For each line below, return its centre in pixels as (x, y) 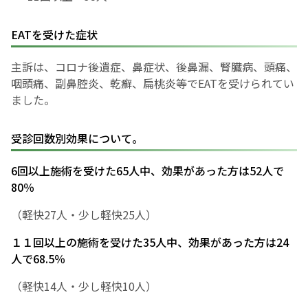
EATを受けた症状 (54, 35)
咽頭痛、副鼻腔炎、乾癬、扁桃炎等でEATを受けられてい (153, 84)
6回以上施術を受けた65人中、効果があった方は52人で (147, 171)
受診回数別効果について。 (77, 139)
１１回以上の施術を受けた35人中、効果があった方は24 (150, 242)
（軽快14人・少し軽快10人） (84, 286)
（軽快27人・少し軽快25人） (84, 215)
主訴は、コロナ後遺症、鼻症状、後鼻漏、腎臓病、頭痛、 (154, 67)
